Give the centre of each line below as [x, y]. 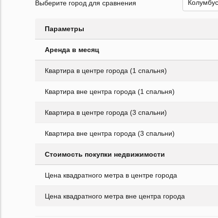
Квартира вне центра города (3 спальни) [110, 134]
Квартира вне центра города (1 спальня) [110, 92]
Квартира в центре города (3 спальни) [106, 113]
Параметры [64, 29]
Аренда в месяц [72, 50]
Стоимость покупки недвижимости [105, 154]
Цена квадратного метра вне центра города [115, 196]
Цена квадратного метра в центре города [111, 175]
